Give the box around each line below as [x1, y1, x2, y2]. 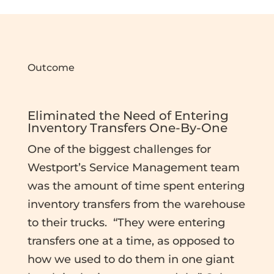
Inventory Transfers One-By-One [27, 120, 228, 135]
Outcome [27, 61, 75, 73]
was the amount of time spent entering [27, 179, 245, 193]
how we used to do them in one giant [27, 252, 234, 266]
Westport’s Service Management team [27, 160, 240, 174]
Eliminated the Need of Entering [27, 108, 229, 123]
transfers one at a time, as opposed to [27, 234, 234, 248]
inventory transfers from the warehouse [27, 197, 245, 211]
